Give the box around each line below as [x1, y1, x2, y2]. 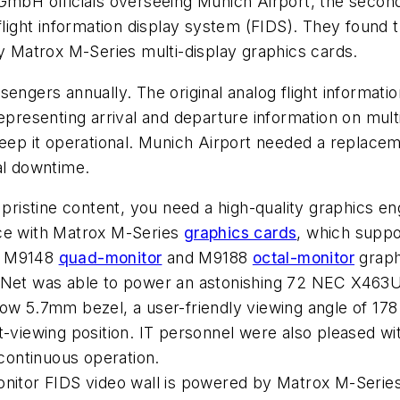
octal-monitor [252, 248, 355, 268]
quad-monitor [58, 248, 162, 268]
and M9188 [162, 248, 253, 268]
